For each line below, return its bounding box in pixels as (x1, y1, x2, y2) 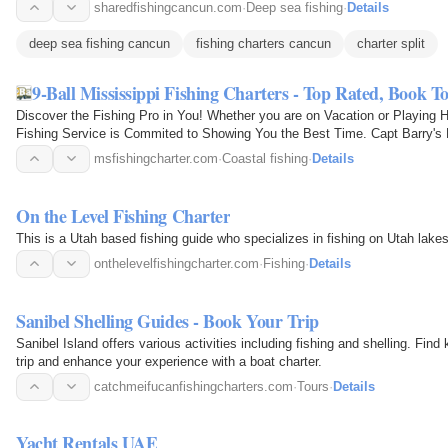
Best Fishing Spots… (16, 143, 140, 159)
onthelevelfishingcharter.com (94, 255, 259, 271)
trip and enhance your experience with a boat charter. (16, 353, 322, 369)
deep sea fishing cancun (29, 35, 170, 51)
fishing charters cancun (196, 35, 331, 51)
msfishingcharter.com (94, 150, 218, 166)
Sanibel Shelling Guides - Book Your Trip (16, 307, 319, 334)
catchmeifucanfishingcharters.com (94, 378, 293, 394)
